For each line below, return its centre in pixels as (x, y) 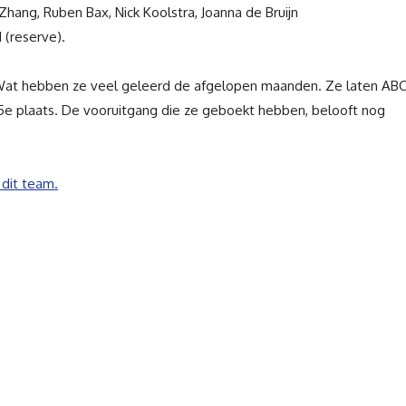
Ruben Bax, (79, 12)
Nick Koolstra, (158, 12)
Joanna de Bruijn (250, 12)
